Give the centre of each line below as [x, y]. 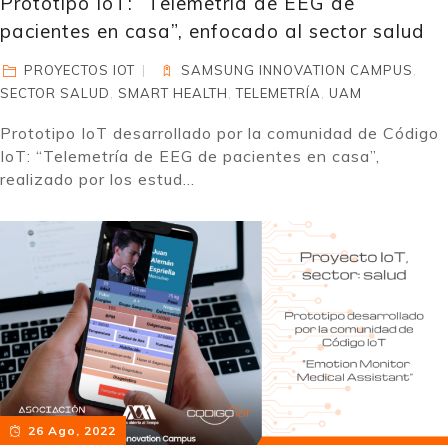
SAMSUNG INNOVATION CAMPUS [297, 70]
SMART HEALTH [173, 93]
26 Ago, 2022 [71, 430]
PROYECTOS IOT [80, 70]
